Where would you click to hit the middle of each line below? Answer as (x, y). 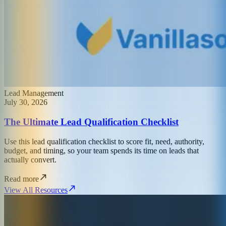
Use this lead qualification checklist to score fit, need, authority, (104, 141)
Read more (21, 179)
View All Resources (36, 190)
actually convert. (30, 159)
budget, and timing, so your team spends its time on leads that (101, 150)
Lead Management (34, 93)
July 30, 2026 (26, 102)
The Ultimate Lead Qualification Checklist (91, 122)
